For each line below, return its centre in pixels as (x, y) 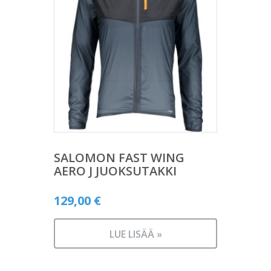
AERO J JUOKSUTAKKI (115, 171)
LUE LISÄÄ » (135, 234)
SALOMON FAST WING (119, 157)
